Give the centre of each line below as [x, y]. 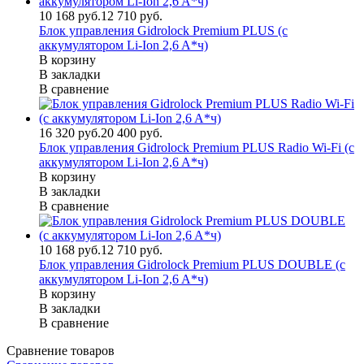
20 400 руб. [132, 133]
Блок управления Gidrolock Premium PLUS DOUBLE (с [192, 265]
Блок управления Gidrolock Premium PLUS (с [163, 31]
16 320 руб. [70, 133]
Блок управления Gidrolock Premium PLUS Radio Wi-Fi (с [197, 148]
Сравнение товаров [61, 351]
